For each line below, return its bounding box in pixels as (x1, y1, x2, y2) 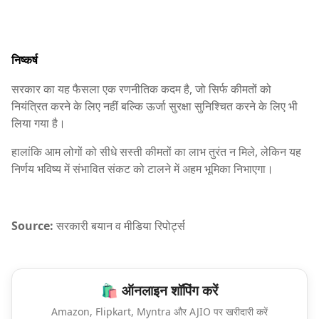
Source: (11, 218, 53, 234)
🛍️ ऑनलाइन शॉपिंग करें (101, 281, 218, 300)
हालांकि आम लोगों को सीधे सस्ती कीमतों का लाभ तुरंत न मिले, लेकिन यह (11, 144, 301, 160)
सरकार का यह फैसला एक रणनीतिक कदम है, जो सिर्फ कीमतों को (11, 81, 271, 98)
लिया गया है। (11, 115, 66, 132)
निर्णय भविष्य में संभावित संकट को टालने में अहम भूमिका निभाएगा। (11, 161, 273, 177)
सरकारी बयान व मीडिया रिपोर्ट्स (53, 218, 185, 234)
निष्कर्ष (11, 52, 38, 68)
